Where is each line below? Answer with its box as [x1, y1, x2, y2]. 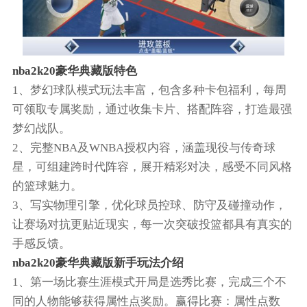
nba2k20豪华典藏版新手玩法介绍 [12, 256, 184, 270]
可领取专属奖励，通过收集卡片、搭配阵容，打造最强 [12, 103, 292, 116]
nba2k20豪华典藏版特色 [12, 64, 137, 78]
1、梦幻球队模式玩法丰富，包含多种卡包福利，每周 [12, 84, 286, 97]
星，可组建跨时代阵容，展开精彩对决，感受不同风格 [12, 160, 292, 174]
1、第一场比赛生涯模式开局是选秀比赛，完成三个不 [12, 275, 286, 289]
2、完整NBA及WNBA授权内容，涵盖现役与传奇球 [12, 141, 275, 155]
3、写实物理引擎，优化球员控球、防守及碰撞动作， [12, 199, 286, 212]
